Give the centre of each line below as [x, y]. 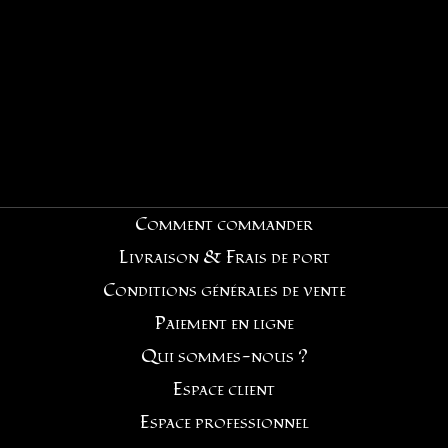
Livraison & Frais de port [224, 257]
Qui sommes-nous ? [224, 356]
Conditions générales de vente [224, 290]
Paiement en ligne [224, 323]
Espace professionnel [224, 422]
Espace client [224, 389]
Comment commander [224, 224]
